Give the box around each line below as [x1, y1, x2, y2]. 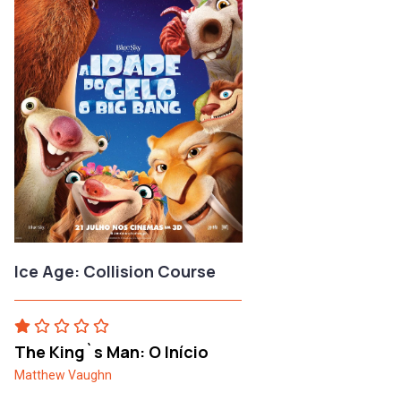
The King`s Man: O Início [14, 341, 209, 363]
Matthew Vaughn [14, 368, 112, 383]
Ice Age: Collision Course [14, 260, 216, 283]
